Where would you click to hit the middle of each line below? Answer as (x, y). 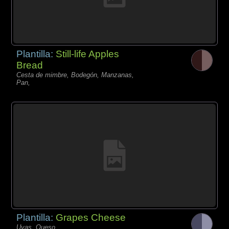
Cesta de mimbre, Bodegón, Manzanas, (75, 75)
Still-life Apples (88, 54)
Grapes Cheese (91, 218)
